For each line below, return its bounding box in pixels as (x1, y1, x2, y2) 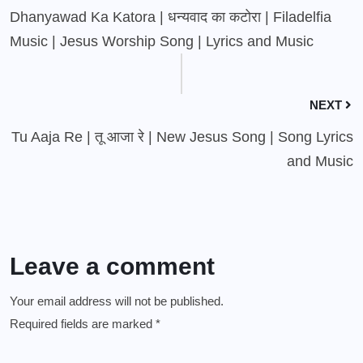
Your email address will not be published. (10, 294, 224, 308)
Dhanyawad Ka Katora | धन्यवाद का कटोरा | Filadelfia (10, 9, 331, 25)
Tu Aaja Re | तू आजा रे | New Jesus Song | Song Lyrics (11, 129, 353, 145)
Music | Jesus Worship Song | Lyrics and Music (10, 33, 314, 49)
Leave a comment (10, 253, 215, 280)
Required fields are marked (10, 317, 156, 331)
